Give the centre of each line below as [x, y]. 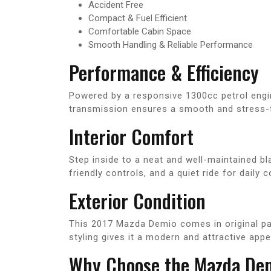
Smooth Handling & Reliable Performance [171, 44]
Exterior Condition [137, 200]
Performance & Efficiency [164, 72]
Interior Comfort [131, 136]
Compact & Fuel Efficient [138, 18]
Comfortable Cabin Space [140, 31]
